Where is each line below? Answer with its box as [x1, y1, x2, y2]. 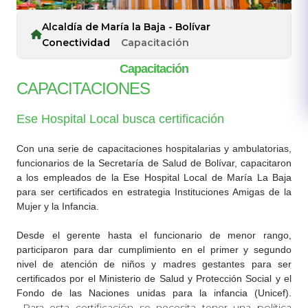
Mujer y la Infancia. [16, 201, 99, 212]
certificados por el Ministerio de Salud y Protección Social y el [16, 273, 291, 285]
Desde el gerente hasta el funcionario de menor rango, [16, 230, 291, 241]
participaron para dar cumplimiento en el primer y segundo [16, 244, 291, 256]
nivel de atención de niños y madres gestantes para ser [16, 258, 291, 270]
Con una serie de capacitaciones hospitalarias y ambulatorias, [16, 143, 291, 155]
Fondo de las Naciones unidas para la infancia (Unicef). [16, 287, 291, 299]
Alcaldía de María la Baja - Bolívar [42, 21, 210, 34]
